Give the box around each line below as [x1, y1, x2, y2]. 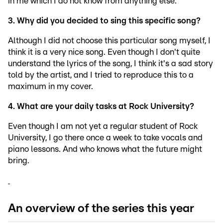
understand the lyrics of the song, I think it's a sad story [8, 59, 213, 68]
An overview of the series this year [8, 203, 194, 215]
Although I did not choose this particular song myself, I [8, 36, 211, 45]
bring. [8, 156, 29, 165]
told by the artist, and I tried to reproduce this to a [8, 71, 194, 80]
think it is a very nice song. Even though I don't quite [8, 48, 200, 57]
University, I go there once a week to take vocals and [8, 133, 203, 142]
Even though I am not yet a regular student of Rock [8, 122, 198, 131]
